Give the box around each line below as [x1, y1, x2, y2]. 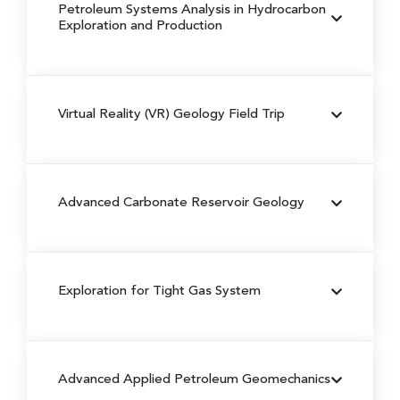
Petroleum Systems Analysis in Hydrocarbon [58, 3, 326, 17]
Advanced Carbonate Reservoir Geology [58, 196, 304, 210]
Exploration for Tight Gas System [58, 284, 261, 298]
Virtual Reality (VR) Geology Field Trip [58, 107, 285, 121]
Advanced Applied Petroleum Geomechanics [58, 372, 330, 387]
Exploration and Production [58, 19, 222, 33]
